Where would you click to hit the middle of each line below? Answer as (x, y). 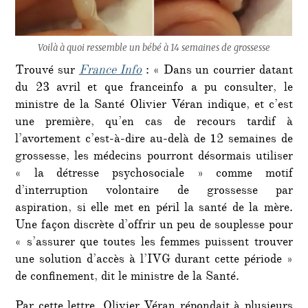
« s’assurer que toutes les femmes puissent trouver (154, 244)
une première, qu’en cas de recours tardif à (154, 123)
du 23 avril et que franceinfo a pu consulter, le (154, 89)
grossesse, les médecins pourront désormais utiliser (154, 158)
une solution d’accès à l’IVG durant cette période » (154, 261)
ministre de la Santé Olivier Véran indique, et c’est (154, 106)
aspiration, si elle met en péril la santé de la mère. (154, 209)
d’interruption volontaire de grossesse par (154, 192)
